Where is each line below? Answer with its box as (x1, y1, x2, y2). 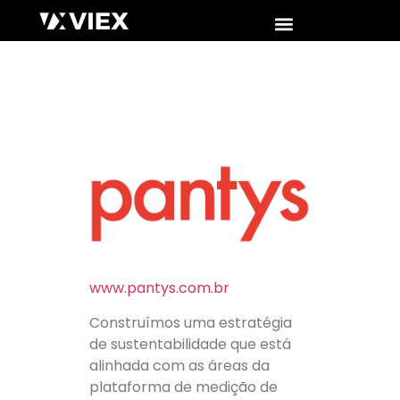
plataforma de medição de (89, 376, 278, 397)
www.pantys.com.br (89, 278, 229, 299)
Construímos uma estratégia (89, 312, 292, 333)
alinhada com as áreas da (89, 354, 270, 376)
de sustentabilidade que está (89, 333, 291, 354)
